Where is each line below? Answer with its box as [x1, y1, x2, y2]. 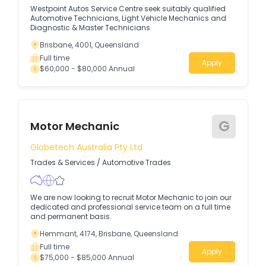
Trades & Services [30, 157, 95, 167]
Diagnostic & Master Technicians [30, 23, 150, 33]
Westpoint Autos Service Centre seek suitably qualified [30, 4, 226, 14]
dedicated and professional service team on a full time [30, 201, 230, 212]
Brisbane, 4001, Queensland [40, 40, 139, 50]
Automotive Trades [102, 157, 171, 167]
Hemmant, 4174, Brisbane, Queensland [40, 228, 178, 239]
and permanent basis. [30, 211, 112, 221]
